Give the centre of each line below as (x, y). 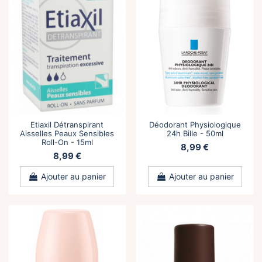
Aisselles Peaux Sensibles (67, 133)
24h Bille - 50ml (195, 133)
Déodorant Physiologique (195, 124)
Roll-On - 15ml (67, 142)
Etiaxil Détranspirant (67, 124)
